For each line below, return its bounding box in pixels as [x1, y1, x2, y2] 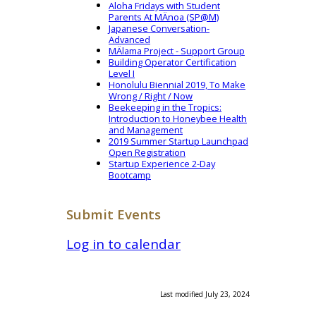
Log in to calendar [66, 235, 181, 253]
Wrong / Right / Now [109, 89, 193, 102]
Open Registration [109, 145, 186, 159]
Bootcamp [109, 168, 151, 181]
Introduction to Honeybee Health [109, 111, 247, 125]
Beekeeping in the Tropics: [109, 100, 221, 114]
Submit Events [66, 205, 161, 224]
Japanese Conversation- [109, 21, 209, 35]
